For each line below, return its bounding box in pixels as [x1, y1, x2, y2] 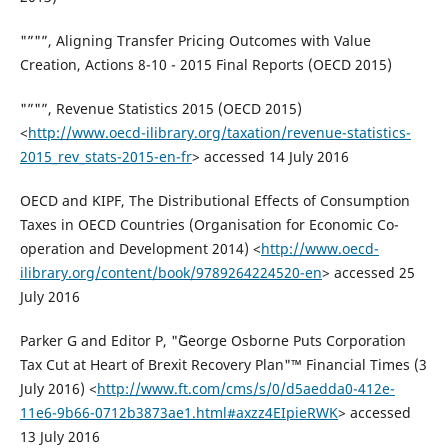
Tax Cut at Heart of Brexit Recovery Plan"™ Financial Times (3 [19, 354, 427, 374]
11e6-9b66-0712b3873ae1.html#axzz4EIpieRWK [19, 402, 338, 422]
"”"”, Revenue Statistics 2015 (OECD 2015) [19, 98, 302, 118]
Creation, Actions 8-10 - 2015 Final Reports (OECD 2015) [19, 54, 392, 74]
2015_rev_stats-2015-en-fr [19, 146, 192, 166]
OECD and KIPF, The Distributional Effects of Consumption [19, 190, 410, 210]
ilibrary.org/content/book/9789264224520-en [19, 262, 322, 282]
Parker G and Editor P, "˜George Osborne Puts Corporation [19, 330, 406, 350]
